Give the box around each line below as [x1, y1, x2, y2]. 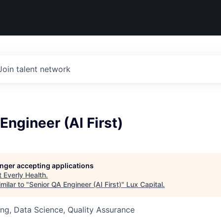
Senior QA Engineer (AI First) [29, 180, 121, 188]
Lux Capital [126, 180, 163, 188]
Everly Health [3, 171, 46, 179]
